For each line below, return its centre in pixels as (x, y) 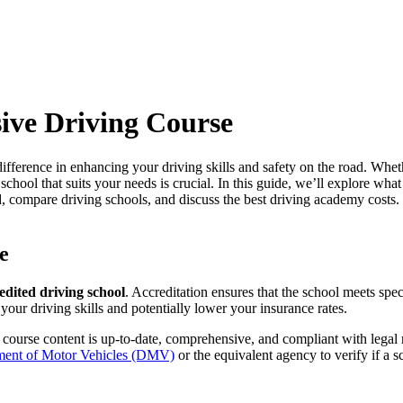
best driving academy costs (320, 199)
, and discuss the (196, 199)
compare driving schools (78, 199)
